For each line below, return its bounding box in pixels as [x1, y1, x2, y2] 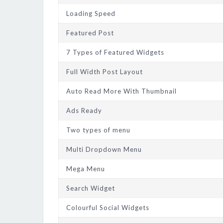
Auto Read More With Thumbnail [66, 87, 177, 96]
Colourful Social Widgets [66, 204, 149, 212]
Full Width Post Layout [66, 68, 143, 76]
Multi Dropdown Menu [66, 145, 142, 154]
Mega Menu [66, 165, 105, 173]
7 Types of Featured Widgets [66, 48, 164, 57]
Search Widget [66, 184, 115, 193]
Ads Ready [66, 107, 102, 115]
